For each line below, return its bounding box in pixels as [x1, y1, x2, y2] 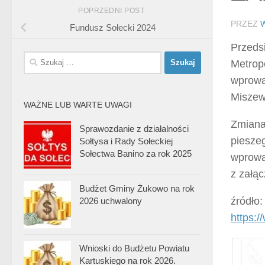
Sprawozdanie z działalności [79, 123, 189, 134]
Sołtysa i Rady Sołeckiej [79, 135, 173, 146]
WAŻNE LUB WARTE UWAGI [24, 99, 132, 109]
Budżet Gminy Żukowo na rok [79, 183, 195, 193]
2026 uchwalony [79, 195, 142, 206]
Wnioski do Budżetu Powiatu [79, 243, 189, 253]
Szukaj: [23, 52, 52, 63]
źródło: [231, 195, 263, 207]
